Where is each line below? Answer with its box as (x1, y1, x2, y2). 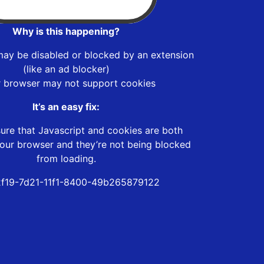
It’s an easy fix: (32, 100, 100, 113)
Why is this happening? (12, 25, 120, 37)
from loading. (36, 152, 96, 164)
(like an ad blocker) (22, 62, 110, 75)
